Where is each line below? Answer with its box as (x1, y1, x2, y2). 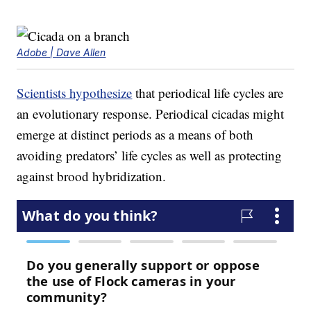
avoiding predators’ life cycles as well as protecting (17, 146, 283, 165)
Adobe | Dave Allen (17, 47, 106, 59)
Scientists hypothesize (17, 84, 133, 102)
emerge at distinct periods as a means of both (17, 126, 254, 144)
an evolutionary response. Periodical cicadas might (17, 105, 285, 123)
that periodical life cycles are (132, 84, 284, 102)
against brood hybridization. (17, 167, 167, 185)
